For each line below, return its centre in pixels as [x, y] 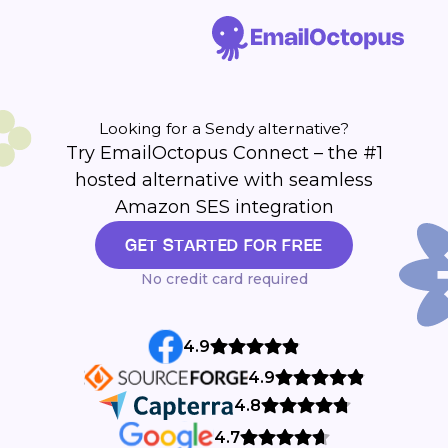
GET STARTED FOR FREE [224, 245]
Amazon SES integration [224, 207]
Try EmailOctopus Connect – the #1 [224, 153]
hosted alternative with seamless [224, 180]
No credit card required [224, 279]
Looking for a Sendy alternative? [224, 128]
